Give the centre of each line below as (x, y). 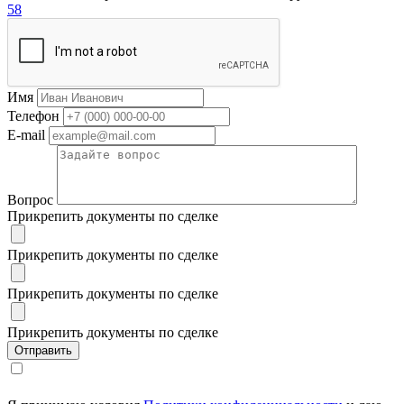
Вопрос (30, 200)
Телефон (33, 116)
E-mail (26, 135)
